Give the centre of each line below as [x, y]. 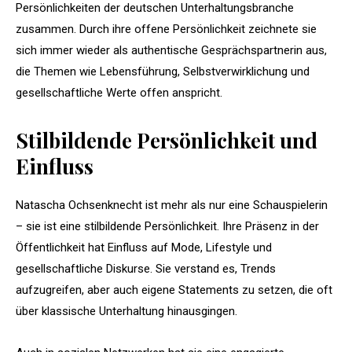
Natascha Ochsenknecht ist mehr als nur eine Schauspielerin [172, 205]
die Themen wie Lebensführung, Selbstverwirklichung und [163, 71]
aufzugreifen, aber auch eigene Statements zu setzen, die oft [174, 290]
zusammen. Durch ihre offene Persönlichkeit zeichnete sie [166, 29]
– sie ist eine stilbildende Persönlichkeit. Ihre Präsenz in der [167, 226]
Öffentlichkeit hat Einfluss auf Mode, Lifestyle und [144, 247]
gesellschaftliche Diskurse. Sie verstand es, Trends [146, 268]
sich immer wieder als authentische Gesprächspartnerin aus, [171, 50]
